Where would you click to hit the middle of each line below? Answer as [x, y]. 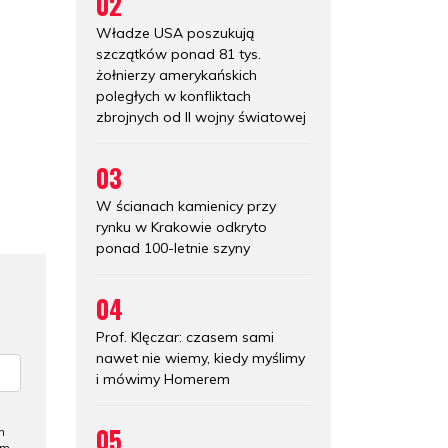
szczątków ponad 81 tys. [178, 53]
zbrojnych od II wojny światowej [201, 116]
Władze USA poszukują [175, 32]
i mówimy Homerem [163, 378]
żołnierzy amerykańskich [176, 74]
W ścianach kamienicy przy [186, 205]
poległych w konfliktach [173, 95]
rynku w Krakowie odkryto [181, 226]
